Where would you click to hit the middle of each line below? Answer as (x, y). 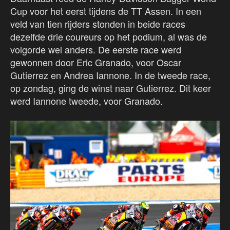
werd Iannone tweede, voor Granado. (87, 101)
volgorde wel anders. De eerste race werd (96, 50)
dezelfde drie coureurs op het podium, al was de (109, 37)
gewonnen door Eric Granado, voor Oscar (96, 62)
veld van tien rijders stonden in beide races (98, 24)
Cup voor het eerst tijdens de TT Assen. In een (106, 11)
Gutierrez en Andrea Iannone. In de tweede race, (110, 75)
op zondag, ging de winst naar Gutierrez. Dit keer (111, 88)
